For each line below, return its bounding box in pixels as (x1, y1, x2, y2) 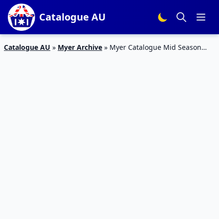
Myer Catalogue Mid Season (109, 43, 201, 52)
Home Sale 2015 (4, 53, 56, 62)
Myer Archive (58, 43, 102, 52)
